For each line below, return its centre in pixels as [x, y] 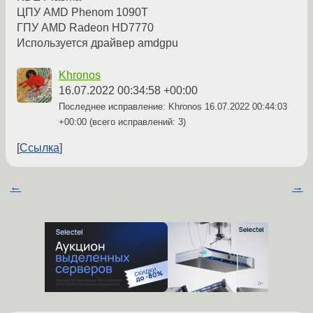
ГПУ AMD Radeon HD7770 [85, 28]
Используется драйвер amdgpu [97, 43]
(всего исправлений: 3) [136, 122]
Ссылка [39, 148]
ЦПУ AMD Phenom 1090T [82, 13]
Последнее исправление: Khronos [132, 107]
